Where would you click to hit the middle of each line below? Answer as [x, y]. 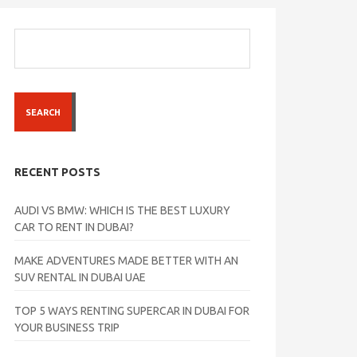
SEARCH [43, 112]
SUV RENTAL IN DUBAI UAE [80, 277]
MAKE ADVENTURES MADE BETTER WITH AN [126, 261]
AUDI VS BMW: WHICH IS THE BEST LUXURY [122, 210]
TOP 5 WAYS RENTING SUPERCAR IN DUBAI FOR [132, 311]
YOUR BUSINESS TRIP [67, 328]
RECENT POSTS [57, 172]
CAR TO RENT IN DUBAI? [74, 227]
